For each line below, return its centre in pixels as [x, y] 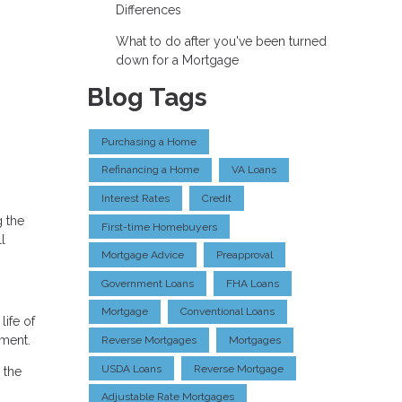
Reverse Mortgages [149, 340]
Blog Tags [147, 98]
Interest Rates [135, 198]
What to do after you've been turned [221, 42]
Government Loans [148, 283]
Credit [217, 198]
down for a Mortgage [177, 61]
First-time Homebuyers [159, 227]
